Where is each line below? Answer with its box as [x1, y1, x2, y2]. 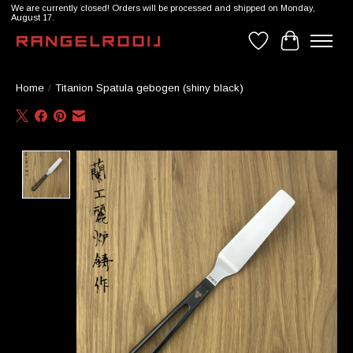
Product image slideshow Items [76, 150, 251, 165]
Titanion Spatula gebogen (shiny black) [55, 82, 243, 95]
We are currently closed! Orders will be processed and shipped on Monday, [10, 3, 315, 13]
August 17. [10, 13, 54, 23]
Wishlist [258, 40, 301, 54]
